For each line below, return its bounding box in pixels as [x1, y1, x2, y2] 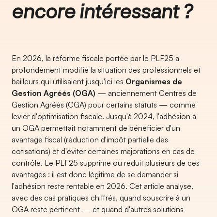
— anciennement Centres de [95, 88, 197, 98]
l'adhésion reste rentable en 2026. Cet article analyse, [12, 181, 193, 191]
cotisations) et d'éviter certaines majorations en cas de [12, 146, 195, 156]
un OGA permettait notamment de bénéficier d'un [12, 123, 180, 133]
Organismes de [125, 77, 182, 86]
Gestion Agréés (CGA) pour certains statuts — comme [12, 100, 196, 109]
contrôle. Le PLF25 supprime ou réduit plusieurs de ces [12, 158, 200, 168]
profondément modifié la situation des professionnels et [12, 65, 201, 75]
